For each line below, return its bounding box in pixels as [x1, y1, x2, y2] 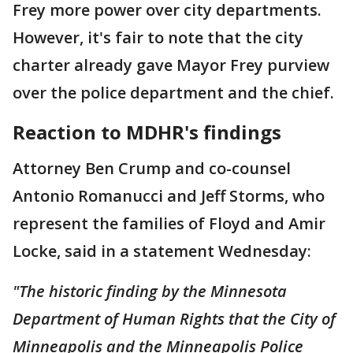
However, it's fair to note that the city [13, 27, 303, 48]
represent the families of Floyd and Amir [13, 213, 325, 234]
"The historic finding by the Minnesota [13, 281, 287, 302]
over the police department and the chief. [13, 82, 334, 103]
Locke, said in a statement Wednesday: [13, 240, 315, 262]
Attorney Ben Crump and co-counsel [13, 158, 291, 179]
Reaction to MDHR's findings [13, 119, 281, 145]
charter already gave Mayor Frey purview [13, 54, 329, 76]
